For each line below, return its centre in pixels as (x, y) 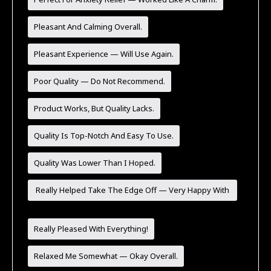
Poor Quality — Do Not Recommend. (100, 81)
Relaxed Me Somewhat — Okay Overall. (106, 256)
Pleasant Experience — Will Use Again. (104, 54)
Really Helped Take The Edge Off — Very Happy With (132, 190)
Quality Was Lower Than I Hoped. (95, 162)
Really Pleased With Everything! (91, 228)
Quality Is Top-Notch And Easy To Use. (104, 135)
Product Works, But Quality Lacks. (94, 108)
